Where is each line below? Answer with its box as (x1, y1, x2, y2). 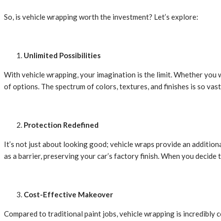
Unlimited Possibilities (24, 51, 101, 60)
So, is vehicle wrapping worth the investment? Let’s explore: (4, 12, 198, 22)
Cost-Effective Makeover (24, 190, 113, 199)
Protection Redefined (24, 120, 99, 130)
